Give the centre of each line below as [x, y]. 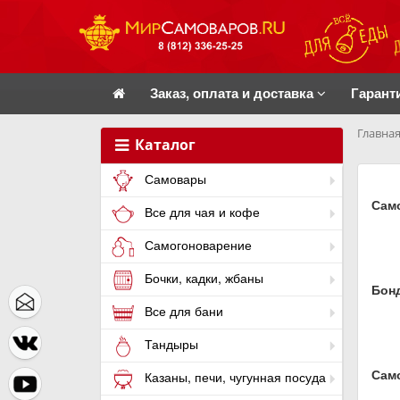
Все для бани [182, 311]
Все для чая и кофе [200, 212]
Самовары [174, 179]
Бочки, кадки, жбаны [202, 278]
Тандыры [170, 344]
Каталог [163, 145]
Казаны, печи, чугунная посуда [233, 377]
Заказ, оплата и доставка [233, 93]
